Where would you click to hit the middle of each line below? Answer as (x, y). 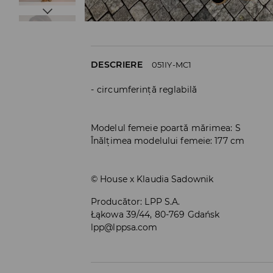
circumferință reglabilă (147, 89)
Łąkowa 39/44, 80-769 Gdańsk (155, 214)
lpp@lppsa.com (124, 227)
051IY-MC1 (172, 64)
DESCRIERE (117, 64)
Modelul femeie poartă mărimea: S (166, 128)
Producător (116, 201)
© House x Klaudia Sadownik (152, 179)
